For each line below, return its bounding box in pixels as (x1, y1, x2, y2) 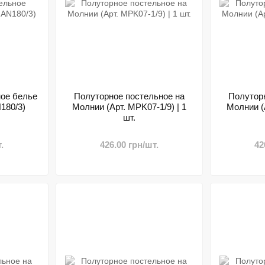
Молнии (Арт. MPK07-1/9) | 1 (72, 102, 186, 112)
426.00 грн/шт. (99, 140, 159, 150)
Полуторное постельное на (73, 91, 185, 101)
